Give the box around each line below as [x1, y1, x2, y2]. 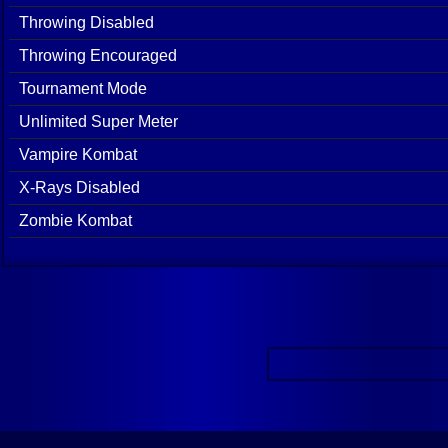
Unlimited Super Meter [19, 112, 178, 130]
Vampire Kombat [19, 145, 137, 163]
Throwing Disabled [19, 13, 154, 31]
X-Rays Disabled [19, 178, 140, 196]
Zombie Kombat [19, 211, 132, 229]
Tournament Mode [19, 79, 147, 97]
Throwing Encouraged [19, 46, 177, 64]
